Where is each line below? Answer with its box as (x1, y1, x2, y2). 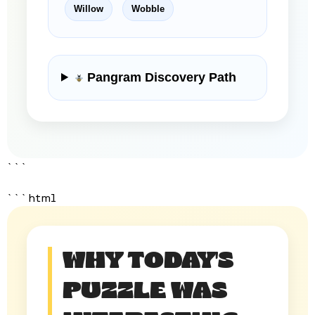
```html (7, 191, 56, 204)
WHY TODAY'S (63, 248, 233, 274)
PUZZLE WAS (63, 278, 227, 304)
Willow (74, 3, 103, 14)
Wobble (131, 3, 165, 14)
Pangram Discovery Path (83, 70, 236, 84)
